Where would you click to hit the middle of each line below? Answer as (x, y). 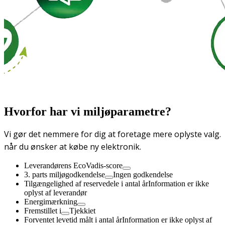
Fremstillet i (43, 211)
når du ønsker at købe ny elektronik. (73, 147)
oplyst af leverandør (55, 193)
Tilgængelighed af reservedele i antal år (86, 184)
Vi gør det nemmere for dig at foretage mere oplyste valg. (113, 134)
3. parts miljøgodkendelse (65, 175)
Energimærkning (51, 202)
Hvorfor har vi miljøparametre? (88, 111)
